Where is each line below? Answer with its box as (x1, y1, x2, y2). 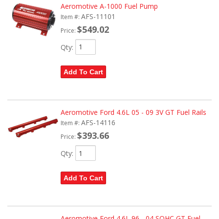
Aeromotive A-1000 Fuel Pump (60, 1, 158, 11)
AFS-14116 (81, 118, 115, 128)
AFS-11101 (81, 11, 115, 21)
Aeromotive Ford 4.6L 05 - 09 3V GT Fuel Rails (60, 108, 206, 117)
